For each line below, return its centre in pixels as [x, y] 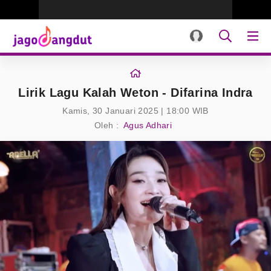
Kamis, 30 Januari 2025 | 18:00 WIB [135, 111]
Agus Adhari [148, 125]
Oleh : [106, 125]
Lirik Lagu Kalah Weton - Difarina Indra [135, 93]
